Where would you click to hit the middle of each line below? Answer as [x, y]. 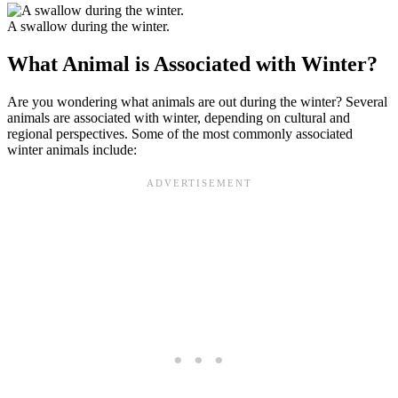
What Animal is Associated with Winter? [192, 64]
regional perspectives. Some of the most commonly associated [180, 133]
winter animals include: [72, 149]
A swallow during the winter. [88, 26]
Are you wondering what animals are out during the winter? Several [197, 101]
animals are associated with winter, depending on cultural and [179, 117]
